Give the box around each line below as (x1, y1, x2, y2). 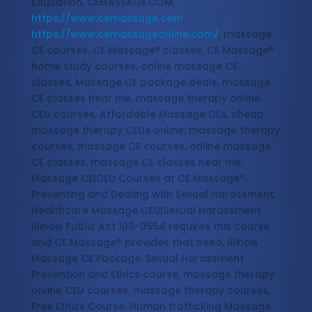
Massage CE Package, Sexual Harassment (31, 251, 244, 266)
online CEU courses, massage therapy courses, (31, 283, 270, 298)
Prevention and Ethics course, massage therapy (31, 267, 274, 282)
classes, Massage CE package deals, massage (31, 75, 270, 90)
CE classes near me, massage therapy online (31, 91, 260, 106)
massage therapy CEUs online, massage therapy (31, 123, 280, 138)
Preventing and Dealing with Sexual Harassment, (31, 187, 276, 202)
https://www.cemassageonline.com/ (31, 27, 219, 42)
